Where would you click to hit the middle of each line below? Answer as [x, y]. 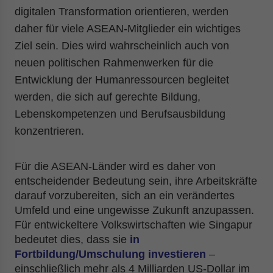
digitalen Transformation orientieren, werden [122, 12]
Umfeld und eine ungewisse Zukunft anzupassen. [134, 210]
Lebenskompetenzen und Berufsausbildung [120, 114]
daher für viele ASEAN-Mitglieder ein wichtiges [128, 29]
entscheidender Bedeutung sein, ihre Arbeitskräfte [136, 181]
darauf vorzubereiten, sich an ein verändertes [125, 196]
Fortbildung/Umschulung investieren [110, 254]
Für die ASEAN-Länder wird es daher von [115, 166]
